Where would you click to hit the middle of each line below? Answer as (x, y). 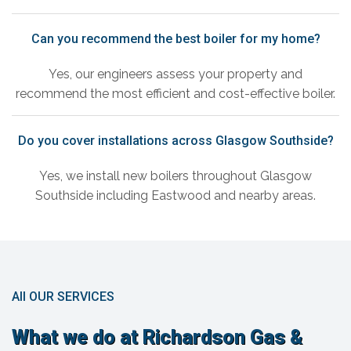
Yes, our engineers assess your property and (175, 74)
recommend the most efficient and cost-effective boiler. (175, 94)
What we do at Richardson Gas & (157, 338)
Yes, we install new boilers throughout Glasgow (175, 176)
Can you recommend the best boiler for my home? (175, 39)
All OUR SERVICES (63, 297)
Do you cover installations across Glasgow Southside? (175, 141)
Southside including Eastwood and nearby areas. (175, 196)
